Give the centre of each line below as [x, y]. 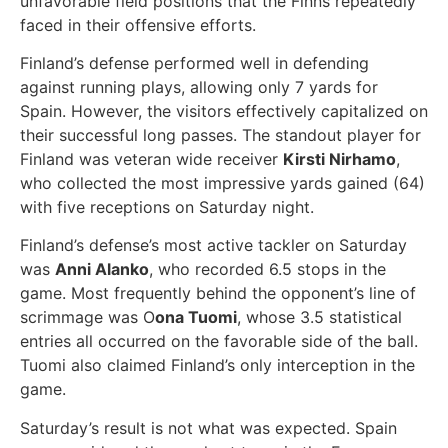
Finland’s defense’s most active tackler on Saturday [213, 245]
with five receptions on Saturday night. [167, 206]
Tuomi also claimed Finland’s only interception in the [217, 365]
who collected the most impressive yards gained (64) [222, 182]
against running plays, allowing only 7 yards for [199, 86]
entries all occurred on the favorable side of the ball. [219, 341]
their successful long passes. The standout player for [220, 134]
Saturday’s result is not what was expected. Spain [208, 427]
